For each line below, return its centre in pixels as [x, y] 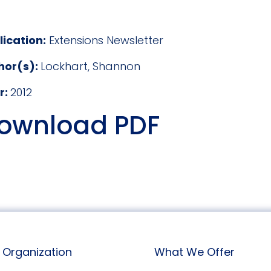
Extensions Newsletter [105, 40]
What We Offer [194, 252]
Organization [38, 252]
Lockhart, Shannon [91, 66]
